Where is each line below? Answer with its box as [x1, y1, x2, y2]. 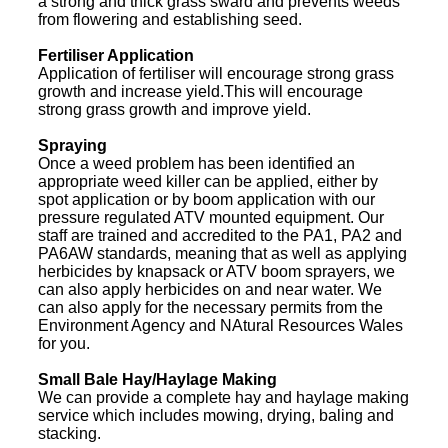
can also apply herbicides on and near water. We [38, 281, 382, 299]
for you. [38, 335, 90, 353]
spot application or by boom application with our [38, 191, 375, 209]
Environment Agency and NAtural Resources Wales [38, 317, 403, 335]
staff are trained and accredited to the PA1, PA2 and [38, 227, 402, 245]
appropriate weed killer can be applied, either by [38, 173, 378, 191]
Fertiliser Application [38, 47, 194, 65]
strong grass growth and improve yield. [38, 101, 311, 119]
